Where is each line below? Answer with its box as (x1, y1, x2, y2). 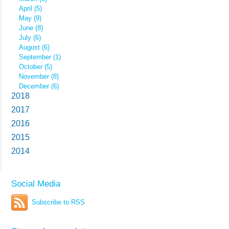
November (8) (19, 73, 59, 80)
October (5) (19, 63, 52, 71)
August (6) (19, 43, 50, 51)
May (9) (19, 14, 41, 22)
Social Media (11, 179, 60, 188)
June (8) (19, 24, 43, 32)
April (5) (19, 5, 42, 12)
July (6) (19, 34, 41, 41)
